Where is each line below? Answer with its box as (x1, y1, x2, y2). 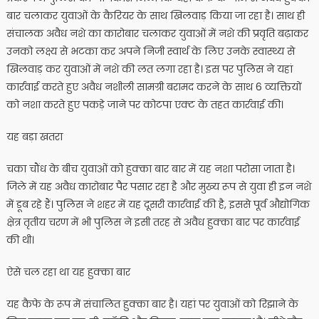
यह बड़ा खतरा (6, 129, 63, 144)
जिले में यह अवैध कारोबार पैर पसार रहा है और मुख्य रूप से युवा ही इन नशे (6, 179, 311, 194)
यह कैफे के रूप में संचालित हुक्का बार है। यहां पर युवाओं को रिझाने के (6, 296, 298, 311)
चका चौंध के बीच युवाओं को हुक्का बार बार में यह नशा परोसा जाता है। (6, 161, 295, 176)
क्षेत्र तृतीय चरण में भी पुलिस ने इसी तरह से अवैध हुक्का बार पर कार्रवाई (6, 214, 300, 229)
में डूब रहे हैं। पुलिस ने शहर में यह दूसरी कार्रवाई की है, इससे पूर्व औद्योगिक (6, 197, 310, 211)
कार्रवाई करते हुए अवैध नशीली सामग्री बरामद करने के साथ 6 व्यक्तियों (6, 79, 302, 94)
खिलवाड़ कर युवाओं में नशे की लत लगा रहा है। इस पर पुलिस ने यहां (6, 61, 293, 76)
